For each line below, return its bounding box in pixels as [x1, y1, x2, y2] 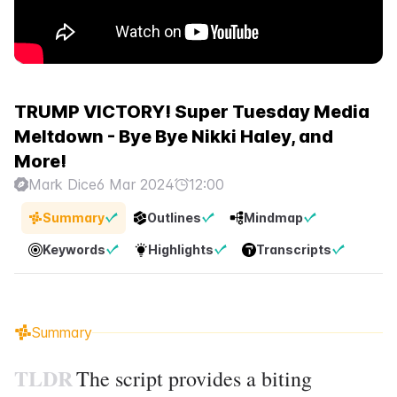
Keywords [43, 242, 105, 257]
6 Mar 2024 [97, 175, 175, 193]
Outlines [147, 210, 201, 225]
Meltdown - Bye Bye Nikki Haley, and [14, 126, 333, 147]
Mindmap [244, 210, 303, 225]
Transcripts [256, 242, 331, 257]
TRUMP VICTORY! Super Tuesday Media [14, 101, 370, 122]
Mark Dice [28, 175, 97, 193]
